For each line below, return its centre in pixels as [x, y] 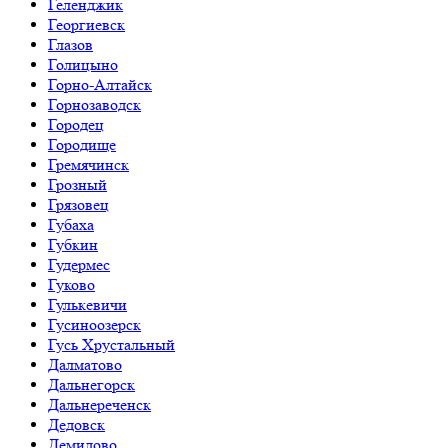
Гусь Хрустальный [111, 344]
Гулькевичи [87, 304]
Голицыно [83, 64]
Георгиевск [86, 24]
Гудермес [79, 264]
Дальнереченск [99, 404]
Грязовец [78, 204]
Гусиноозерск [94, 324]
